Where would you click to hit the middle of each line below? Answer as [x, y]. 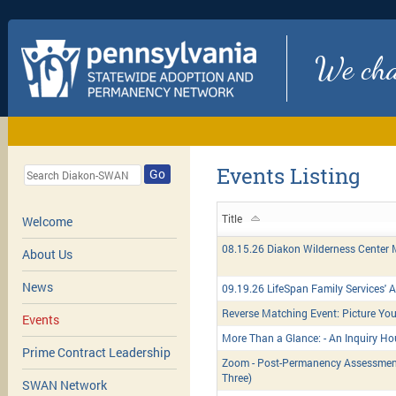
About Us [47, 255]
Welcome [47, 222]
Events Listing [289, 176]
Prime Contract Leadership [96, 353]
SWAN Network [64, 385]
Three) [237, 377]
